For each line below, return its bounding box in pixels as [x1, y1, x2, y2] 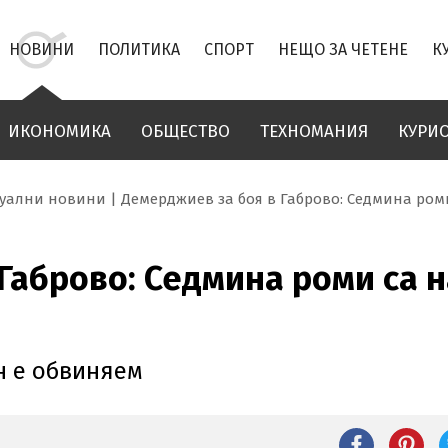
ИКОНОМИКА [8, 121, 111, 142]
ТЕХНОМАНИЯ [260, 121, 368, 142]
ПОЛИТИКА [98, 40, 180, 59]
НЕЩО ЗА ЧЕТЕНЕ [278, 40, 408, 59]
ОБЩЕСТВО [141, 121, 230, 142]
